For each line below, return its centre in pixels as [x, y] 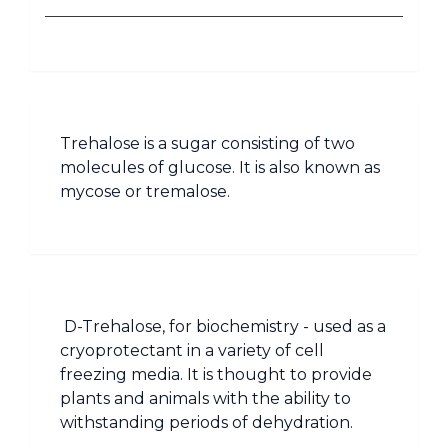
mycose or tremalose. [145, 191]
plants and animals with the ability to [205, 398]
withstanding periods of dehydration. [206, 422]
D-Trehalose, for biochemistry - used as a [223, 326]
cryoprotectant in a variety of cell [192, 350]
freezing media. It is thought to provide [216, 374]
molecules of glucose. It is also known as [220, 167]
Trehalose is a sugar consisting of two [207, 143]
